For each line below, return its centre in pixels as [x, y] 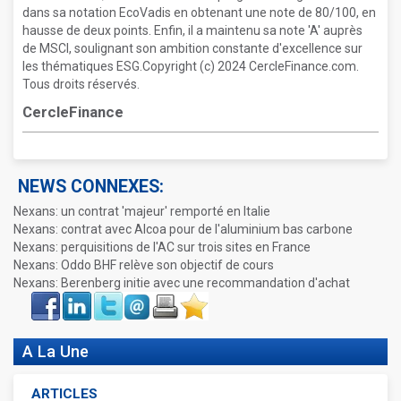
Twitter [107, 297]
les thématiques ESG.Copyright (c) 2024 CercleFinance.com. [191, 66]
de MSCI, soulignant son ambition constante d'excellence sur [192, 48]
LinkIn [75, 297]
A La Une [55, 351]
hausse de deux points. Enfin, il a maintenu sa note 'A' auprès [192, 30]
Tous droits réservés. [81, 84]
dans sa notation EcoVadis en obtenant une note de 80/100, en [199, 13]
